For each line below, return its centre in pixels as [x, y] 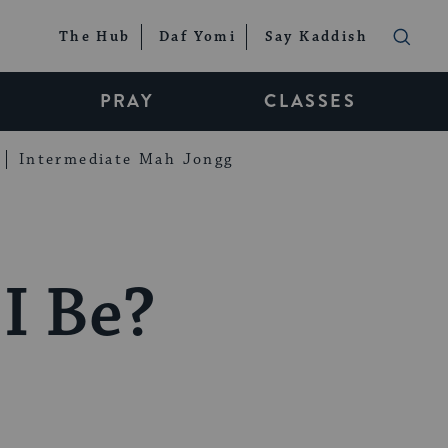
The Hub [94, 37]
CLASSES [310, 101]
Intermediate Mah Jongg [126, 159]
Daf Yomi [197, 37]
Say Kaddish [316, 37]
